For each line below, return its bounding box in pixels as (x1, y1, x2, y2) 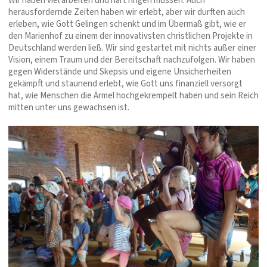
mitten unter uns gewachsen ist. (8, 101, 129, 114)
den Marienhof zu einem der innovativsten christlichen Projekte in (8, 29, 253, 42)
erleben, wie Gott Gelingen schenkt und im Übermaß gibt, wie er (8, 17, 246, 30)
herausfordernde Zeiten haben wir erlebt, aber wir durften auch (8, 5, 245, 18)
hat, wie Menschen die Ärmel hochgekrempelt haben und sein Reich (8, 89, 259, 102)
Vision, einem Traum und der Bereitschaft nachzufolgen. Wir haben (8, 53, 255, 66)
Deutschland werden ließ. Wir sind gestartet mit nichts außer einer (8, 41, 256, 54)
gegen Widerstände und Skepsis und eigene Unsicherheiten (8, 65, 231, 78)
